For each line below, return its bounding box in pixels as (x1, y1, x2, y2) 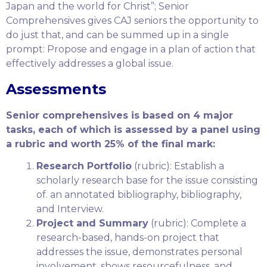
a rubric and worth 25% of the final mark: (6, 138, 215, 150)
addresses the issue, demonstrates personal (36, 246, 243, 257)
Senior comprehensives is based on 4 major (6, 110, 233, 122)
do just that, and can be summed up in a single (6, 29, 229, 41)
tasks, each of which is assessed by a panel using (6, 124, 260, 136)
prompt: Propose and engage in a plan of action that (6, 43, 256, 55)
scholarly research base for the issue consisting (36, 174, 259, 186)
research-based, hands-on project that (36, 231, 220, 243)
